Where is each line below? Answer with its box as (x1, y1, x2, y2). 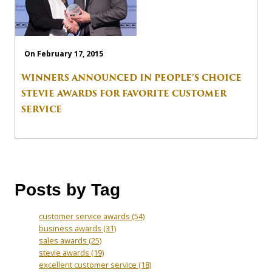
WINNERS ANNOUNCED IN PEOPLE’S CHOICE (21, 70, 242, 84)
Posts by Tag (15, 180, 120, 199)
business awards (39, 222, 103, 234)
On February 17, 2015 (24, 49, 103, 59)
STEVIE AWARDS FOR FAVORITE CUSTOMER (21, 86, 226, 100)
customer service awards (39, 210, 132, 222)
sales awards (39, 234, 89, 246)
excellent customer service (39, 259, 138, 270)
